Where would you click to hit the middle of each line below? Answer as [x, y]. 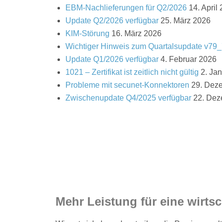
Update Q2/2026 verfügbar [112, 20]
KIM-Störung [87, 33]
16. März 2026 [137, 33]
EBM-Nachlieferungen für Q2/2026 [126, 7]
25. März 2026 [186, 20]
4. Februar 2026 [189, 59]
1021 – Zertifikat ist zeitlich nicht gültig [132, 72]
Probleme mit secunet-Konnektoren [127, 85]
